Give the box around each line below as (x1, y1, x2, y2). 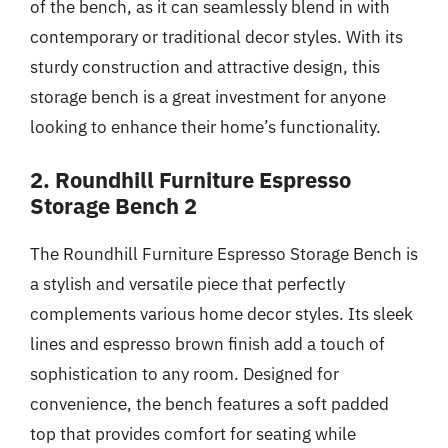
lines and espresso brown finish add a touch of (30, 333, 385, 355)
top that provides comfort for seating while (30, 423, 356, 445)
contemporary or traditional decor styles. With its (30, 25, 403, 48)
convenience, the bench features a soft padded (30, 393, 389, 415)
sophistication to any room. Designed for (30, 363, 339, 385)
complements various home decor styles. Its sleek (30, 303, 413, 325)
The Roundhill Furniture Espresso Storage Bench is (30, 243, 418, 265)
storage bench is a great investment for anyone (30, 85, 386, 108)
